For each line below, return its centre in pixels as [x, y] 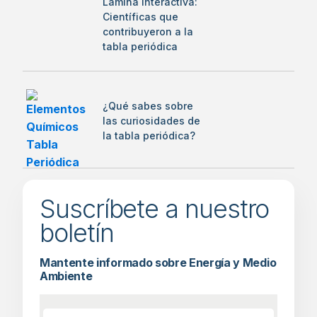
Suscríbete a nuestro [155, 209]
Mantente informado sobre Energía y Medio [158, 263]
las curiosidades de [151, 121]
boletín [77, 233]
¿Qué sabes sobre [148, 106]
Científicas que [140, 16]
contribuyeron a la [148, 31]
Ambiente [66, 276]
